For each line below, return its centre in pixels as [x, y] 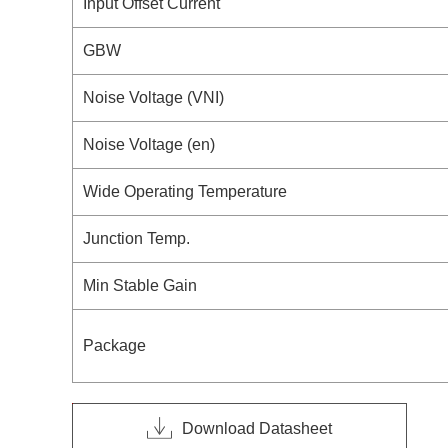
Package [114, 345]
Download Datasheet [257, 428]
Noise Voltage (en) [149, 144]
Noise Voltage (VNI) [153, 97]
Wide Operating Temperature [185, 191]
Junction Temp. [136, 238]
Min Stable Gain [140, 285]
